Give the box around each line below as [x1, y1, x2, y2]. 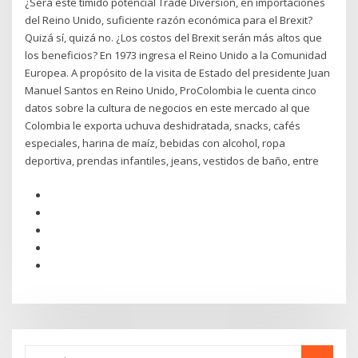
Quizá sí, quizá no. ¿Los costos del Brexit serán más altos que [25, 30, 323, 46]
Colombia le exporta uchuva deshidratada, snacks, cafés [25, 118, 301, 133]
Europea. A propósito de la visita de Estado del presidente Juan [25, 66, 331, 81]
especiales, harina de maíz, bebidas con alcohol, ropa [25, 136, 286, 151]
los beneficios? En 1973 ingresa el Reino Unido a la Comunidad [25, 48, 328, 63]
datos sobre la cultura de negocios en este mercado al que [25, 101, 311, 116]
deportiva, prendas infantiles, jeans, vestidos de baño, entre [25, 153, 320, 169]
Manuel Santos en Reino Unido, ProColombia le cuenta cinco [25, 83, 317, 98]
